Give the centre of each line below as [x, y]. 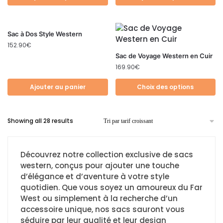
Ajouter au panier [57, 87]
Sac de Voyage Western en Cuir [164, 56]
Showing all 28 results [40, 121]
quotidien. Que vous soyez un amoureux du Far [111, 188]
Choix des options [166, 87]
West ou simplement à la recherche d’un [99, 199]
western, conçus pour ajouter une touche [100, 166]
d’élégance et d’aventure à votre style [95, 177]
